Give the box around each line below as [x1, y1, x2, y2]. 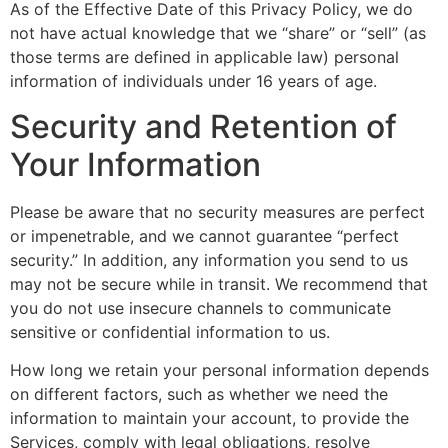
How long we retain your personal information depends [10, 360, 429, 381]
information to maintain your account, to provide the [10, 408, 409, 429]
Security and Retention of [10, 106, 397, 146]
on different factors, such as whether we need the [10, 384, 388, 405]
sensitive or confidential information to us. [10, 321, 330, 342]
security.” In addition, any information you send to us [10, 249, 408, 270]
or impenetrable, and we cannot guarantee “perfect [10, 225, 399, 246]
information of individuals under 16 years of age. [10, 71, 377, 92]
